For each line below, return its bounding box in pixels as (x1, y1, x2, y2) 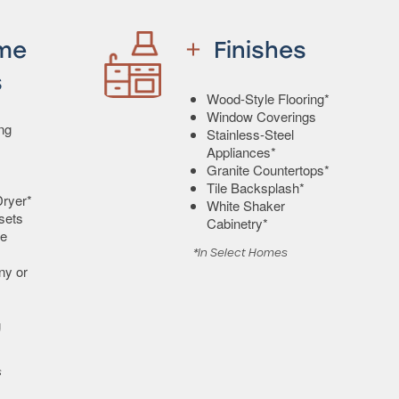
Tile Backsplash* (207, 177, 305, 197)
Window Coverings (207, 106, 316, 126)
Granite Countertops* (207, 159, 330, 179)
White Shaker (207, 195, 285, 215)
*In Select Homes (193, 245, 288, 259)
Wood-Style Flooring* (207, 88, 330, 108)
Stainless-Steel (207, 124, 294, 143)
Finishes (213, 37, 306, 64)
